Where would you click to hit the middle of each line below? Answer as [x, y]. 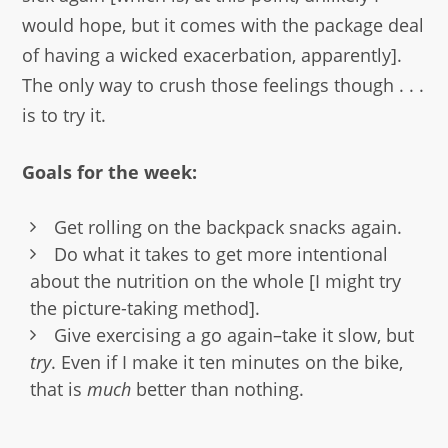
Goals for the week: [110, 171]
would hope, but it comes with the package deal [223, 24]
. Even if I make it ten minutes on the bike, [226, 361]
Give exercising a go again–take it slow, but [233, 334]
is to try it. [64, 114]
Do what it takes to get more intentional [220, 253]
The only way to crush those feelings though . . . [223, 84]
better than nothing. [217, 388]
